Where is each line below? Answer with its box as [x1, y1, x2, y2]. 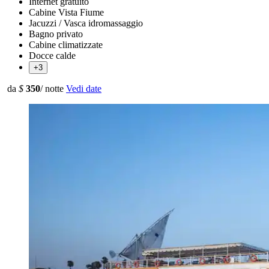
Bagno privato [29, 28, 83, 39]
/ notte [40, 83, 64, 94]
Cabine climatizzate [29, 39, 103, 50]
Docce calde [29, 50, 76, 61]
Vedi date [66, 83, 101, 94]
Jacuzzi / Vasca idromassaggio [29, 17, 143, 28]
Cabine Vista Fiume [29, 7, 104, 17]
